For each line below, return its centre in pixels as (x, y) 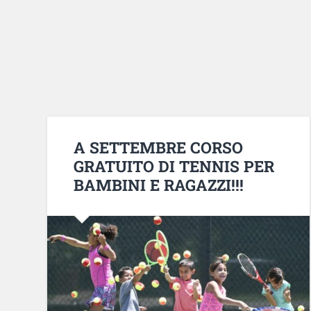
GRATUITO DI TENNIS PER (174, 166)
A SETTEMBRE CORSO (159, 147)
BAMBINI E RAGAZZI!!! (159, 184)
